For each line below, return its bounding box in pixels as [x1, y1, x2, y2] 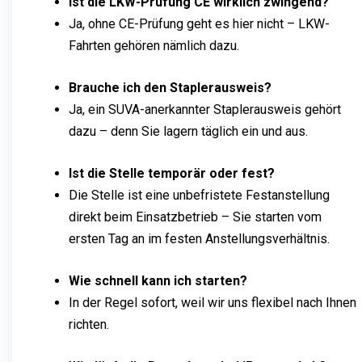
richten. [69, 316, 109, 332]
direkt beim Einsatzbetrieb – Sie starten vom [69, 208, 322, 225]
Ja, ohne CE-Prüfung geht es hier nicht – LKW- [69, 15, 330, 32]
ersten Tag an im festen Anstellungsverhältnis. [69, 230, 330, 246]
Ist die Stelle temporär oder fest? [69, 165, 275, 181]
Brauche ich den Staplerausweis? [69, 79, 271, 95]
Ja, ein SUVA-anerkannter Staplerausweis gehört [69, 101, 341, 117]
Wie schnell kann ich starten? [69, 272, 247, 288]
